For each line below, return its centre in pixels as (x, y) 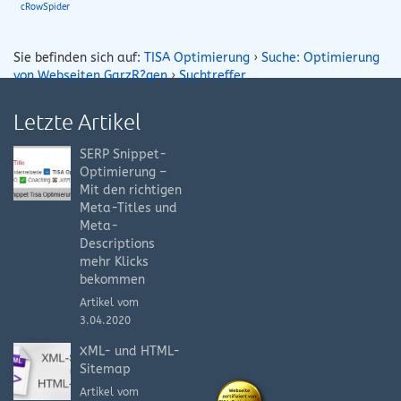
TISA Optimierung (197, 57)
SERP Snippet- (123, 154)
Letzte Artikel (77, 120)
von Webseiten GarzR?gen (90, 75)
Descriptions (117, 243)
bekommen (112, 279)
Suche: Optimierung (320, 57)
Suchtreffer (213, 75)
